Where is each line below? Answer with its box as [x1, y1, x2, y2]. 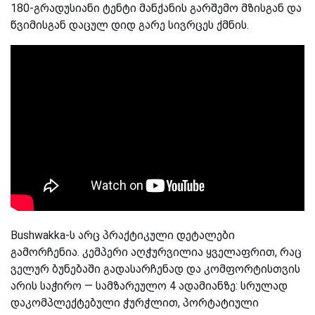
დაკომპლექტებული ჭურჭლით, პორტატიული [11, 295, 259, 309]
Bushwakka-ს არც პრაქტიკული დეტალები [11, 228, 235, 242]
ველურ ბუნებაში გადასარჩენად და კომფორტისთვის [11, 262, 300, 276]
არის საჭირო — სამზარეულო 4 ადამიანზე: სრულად [11, 278, 288, 292]
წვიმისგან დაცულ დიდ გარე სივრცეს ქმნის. [11, 18, 249, 32]
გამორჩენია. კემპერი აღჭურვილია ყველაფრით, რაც [11, 245, 302, 259]
